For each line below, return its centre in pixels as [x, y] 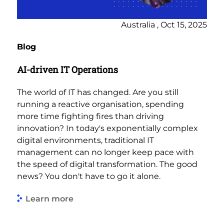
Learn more [49, 198]
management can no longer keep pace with [105, 152]
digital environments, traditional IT [85, 140]
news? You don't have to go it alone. [89, 176]
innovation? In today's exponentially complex [107, 128]
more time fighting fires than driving [90, 116]
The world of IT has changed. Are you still [98, 92]
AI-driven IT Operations [67, 70]
